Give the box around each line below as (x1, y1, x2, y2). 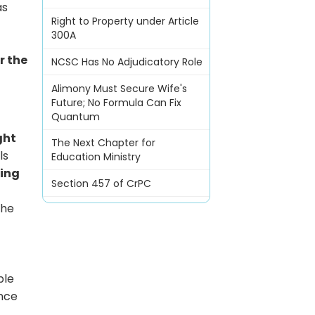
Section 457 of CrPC (51, 176, 151, 191)
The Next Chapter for (51, 136, 155, 150)
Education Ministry (51, 150, 141, 165)
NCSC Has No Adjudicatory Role (51, 55, 202, 69)
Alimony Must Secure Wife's (51, 81, 187, 96)
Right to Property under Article (51, 14, 199, 29)
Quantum (51, 109, 100, 124)
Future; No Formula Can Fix (51, 95, 181, 110)
